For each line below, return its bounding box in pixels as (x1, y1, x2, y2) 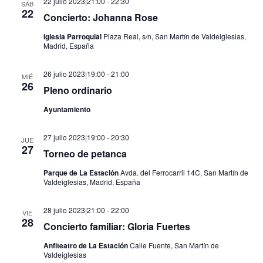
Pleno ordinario (43, 83, 112, 97)
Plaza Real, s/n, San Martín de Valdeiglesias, (103, 31, 246, 41)
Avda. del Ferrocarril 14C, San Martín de (120, 167, 248, 177)
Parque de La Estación (43, 167, 120, 178)
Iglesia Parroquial (43, 31, 103, 42)
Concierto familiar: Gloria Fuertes (43, 220, 190, 233)
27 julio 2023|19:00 (43, 132, 105, 142)
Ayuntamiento (43, 104, 90, 114)
